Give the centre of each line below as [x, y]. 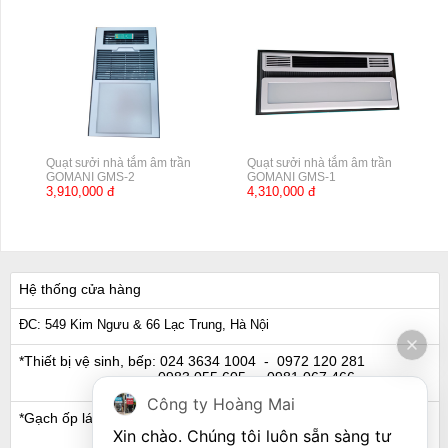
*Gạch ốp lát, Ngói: [78, 417]
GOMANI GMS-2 [90, 176]
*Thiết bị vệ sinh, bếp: [87, 360]
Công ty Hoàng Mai [221, 404]
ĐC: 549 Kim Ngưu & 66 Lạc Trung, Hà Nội [144, 324]
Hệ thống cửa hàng [80, 288]
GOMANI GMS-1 [292, 176]
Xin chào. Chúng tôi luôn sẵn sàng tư [252, 436]
